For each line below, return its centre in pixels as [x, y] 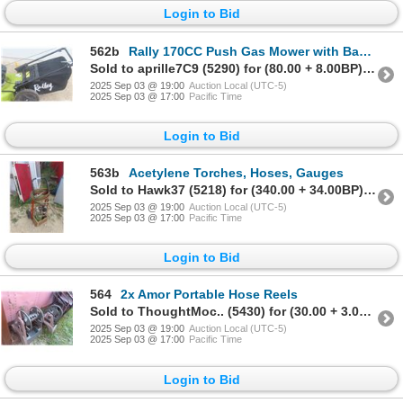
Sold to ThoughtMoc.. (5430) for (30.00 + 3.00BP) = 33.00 [365, 312]
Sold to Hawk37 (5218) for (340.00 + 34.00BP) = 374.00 [370, 190]
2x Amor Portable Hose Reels [209, 295]
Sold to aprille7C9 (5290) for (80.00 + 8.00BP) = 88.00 [369, 68]
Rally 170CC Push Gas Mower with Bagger [244, 51]
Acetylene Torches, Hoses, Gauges [236, 173]
